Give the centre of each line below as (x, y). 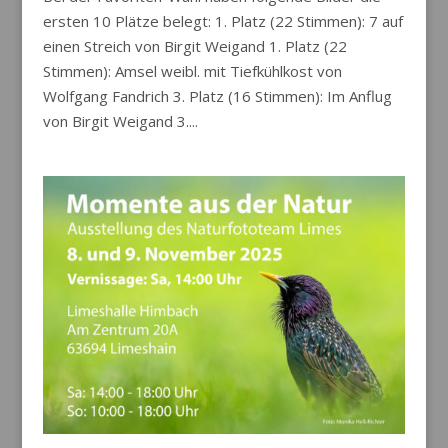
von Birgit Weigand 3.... (120, 120)
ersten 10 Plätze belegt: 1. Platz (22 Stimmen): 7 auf (222, 20)
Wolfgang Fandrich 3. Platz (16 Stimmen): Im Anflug (217, 95)
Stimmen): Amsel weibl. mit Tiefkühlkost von (192, 70)
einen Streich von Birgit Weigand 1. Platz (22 (194, 45)
